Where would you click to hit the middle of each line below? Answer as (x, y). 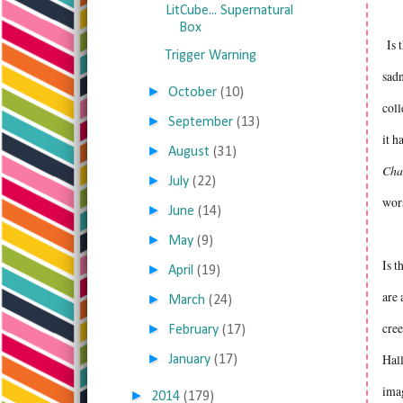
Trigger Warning (210, 56)
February (194, 330)
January (190, 360)
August (189, 152)
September (201, 122)
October (193, 93)
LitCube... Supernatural (229, 11)
